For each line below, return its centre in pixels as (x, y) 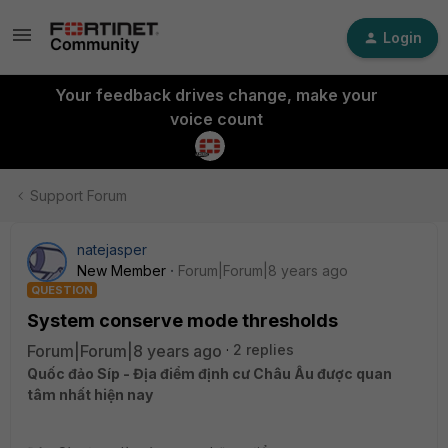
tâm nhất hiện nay (90, 394)
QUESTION (62, 290)
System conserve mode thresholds (182, 320)
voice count (216, 119)
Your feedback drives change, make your (216, 95)
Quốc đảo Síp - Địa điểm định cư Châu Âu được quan (209, 373)
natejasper (112, 249)
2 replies (263, 349)
